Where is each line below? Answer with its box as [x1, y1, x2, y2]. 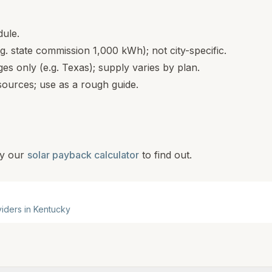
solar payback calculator [27, 149, 139, 161]
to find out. [142, 149, 192, 161]
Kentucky [33, 204, 70, 214]
